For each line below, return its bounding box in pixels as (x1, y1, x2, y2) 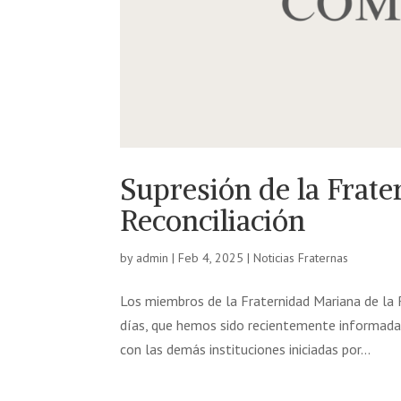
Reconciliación (120, 203, 306, 240)
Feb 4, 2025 (178, 250, 244, 267)
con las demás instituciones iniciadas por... (120, 340, 371, 359)
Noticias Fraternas (253, 250, 349, 267)
